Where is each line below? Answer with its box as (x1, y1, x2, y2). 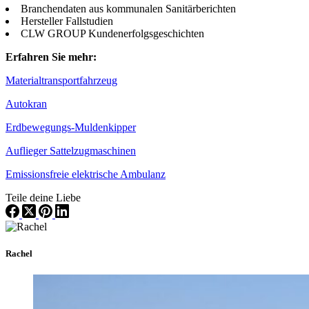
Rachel (6, 248, 32, 259)
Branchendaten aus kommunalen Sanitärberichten (21, 2, 236, 14)
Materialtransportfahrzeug (6, 74, 117, 86)
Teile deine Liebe (6, 191, 81, 203)
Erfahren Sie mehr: (6, 50, 97, 63)
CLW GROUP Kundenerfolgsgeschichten (21, 27, 204, 39)
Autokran (6, 97, 47, 110)
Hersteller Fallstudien (21, 14, 113, 27)
